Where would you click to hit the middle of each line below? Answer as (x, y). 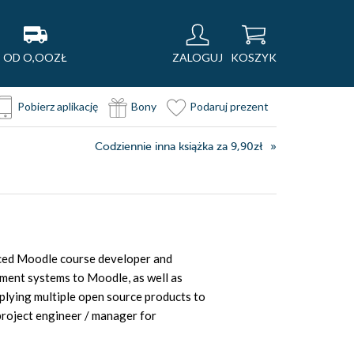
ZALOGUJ (198, 57)
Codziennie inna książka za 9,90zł (179, 147)
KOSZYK (254, 57)
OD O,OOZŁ (35, 57)
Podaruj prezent (229, 106)
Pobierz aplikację (58, 106)
